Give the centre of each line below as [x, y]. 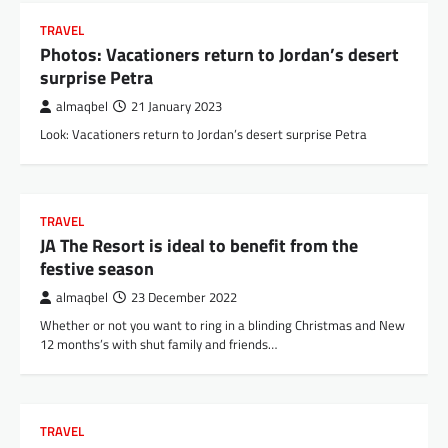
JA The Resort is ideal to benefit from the [199, 246]
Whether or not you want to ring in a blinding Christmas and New [222, 325]
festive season [97, 269]
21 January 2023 [176, 107]
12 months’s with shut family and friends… [158, 344]
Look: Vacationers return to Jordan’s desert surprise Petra [203, 134]
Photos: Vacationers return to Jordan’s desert [219, 55]
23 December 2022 [184, 298]
